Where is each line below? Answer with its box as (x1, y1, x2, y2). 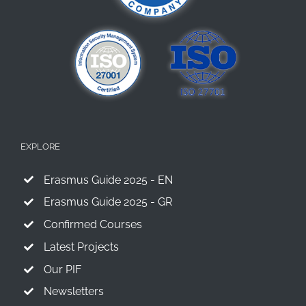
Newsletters (43, 285, 104, 298)
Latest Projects (43, 240, 119, 253)
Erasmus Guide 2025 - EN (43, 173, 173, 186)
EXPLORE (20, 141, 60, 152)
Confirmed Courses (43, 218, 142, 232)
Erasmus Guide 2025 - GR (43, 195, 172, 209)
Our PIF (43, 262, 81, 276)
